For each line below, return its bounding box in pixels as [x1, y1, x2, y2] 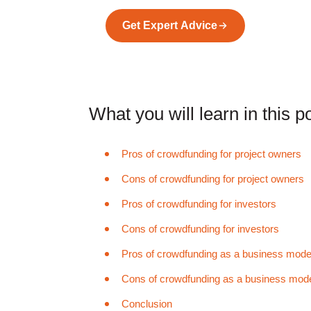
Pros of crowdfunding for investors [121, 198, 276, 210]
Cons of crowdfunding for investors [121, 223, 279, 235]
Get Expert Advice [122, 19, 217, 31]
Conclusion [121, 298, 172, 310]
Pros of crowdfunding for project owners [121, 148, 301, 160]
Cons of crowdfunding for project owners [121, 173, 304, 185]
